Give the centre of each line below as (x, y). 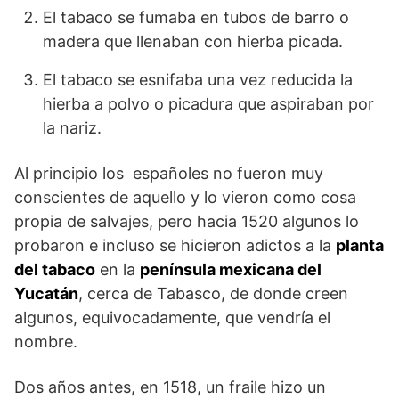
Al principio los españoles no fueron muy (169, 173)
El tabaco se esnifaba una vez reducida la (198, 79)
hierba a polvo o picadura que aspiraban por (208, 103)
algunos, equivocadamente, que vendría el (172, 317)
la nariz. (72, 127)
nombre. (46, 341)
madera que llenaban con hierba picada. (193, 41)
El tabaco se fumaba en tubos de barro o (196, 17)
